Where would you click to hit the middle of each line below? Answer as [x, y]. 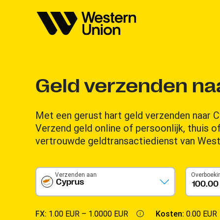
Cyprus [70, 182]
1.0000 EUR [108, 214]
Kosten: [171, 214]
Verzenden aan [76, 175]
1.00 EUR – [69, 214]
